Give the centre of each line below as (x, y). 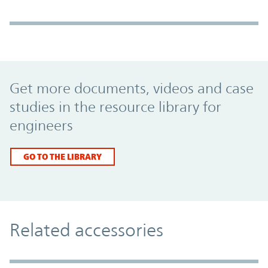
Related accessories (86, 230)
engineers (41, 125)
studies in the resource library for (115, 107)
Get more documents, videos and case (132, 88)
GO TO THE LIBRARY (63, 156)
